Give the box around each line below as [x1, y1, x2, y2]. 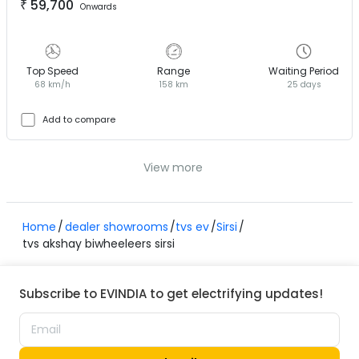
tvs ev [175, 218, 209, 235]
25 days [286, 78, 321, 91]
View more [143, 159, 203, 175]
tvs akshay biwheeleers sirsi [22, 235, 175, 252]
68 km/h [34, 78, 71, 91]
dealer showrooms [65, 218, 168, 235]
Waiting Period [268, 63, 339, 78]
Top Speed [26, 63, 79, 78]
